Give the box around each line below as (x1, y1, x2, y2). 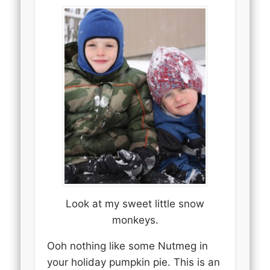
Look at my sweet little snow (66, 197, 204, 210)
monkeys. (111, 213, 159, 226)
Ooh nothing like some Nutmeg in (47, 239, 209, 252)
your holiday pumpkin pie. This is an (47, 256, 221, 268)
